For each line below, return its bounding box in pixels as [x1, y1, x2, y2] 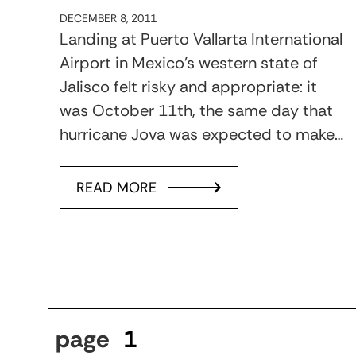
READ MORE [76, 177, 157, 197]
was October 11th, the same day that [60, 100, 333, 121]
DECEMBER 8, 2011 [60, 11, 157, 25]
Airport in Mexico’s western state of [60, 52, 318, 73]
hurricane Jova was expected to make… [60, 124, 343, 145]
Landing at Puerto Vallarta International [60, 29, 342, 49]
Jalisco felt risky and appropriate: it [60, 76, 317, 97]
